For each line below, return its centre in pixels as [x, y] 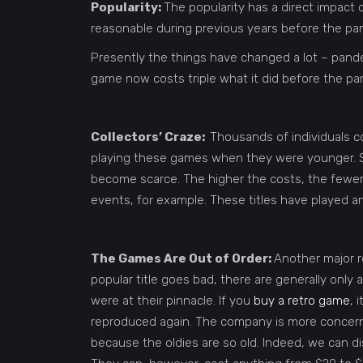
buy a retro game [302, 301]
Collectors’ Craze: [150, 137]
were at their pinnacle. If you [172, 301]
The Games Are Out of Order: [182, 258]
